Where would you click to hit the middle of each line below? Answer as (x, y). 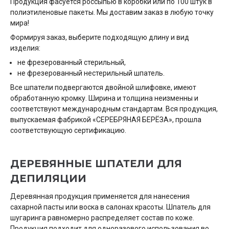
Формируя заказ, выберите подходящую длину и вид (100, 37)
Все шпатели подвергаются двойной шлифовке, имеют (103, 87)
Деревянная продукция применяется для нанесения (100, 196)
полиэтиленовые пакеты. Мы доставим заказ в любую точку (112, 12)
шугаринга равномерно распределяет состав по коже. (102, 218)
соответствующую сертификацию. (68, 130)
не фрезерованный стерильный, (72, 62)
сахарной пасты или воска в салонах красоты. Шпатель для (110, 207)
